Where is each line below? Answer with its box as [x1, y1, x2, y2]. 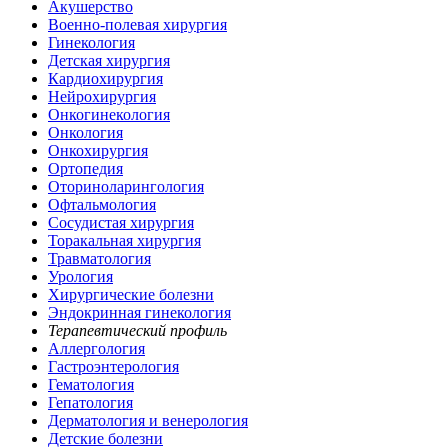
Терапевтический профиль [48, 321, 227, 339]
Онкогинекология [48, 105, 170, 123]
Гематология [48, 375, 134, 393]
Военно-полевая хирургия [48, 15, 227, 33]
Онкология [48, 123, 123, 141]
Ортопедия [48, 159, 123, 177]
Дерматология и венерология [48, 411, 248, 429]
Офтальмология [48, 195, 156, 213]
